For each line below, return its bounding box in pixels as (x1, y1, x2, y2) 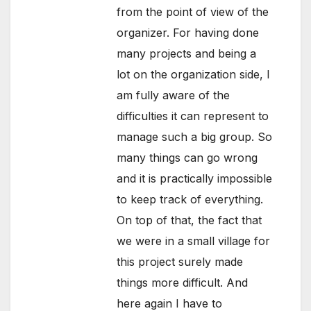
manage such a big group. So (117, 129, 273, 144)
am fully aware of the (117, 87, 230, 102)
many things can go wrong (117, 150, 258, 165)
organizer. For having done (117, 25, 260, 40)
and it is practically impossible (117, 171, 273, 185)
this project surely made (117, 254, 244, 269)
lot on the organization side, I (117, 67, 271, 81)
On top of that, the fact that (117, 212, 262, 227)
